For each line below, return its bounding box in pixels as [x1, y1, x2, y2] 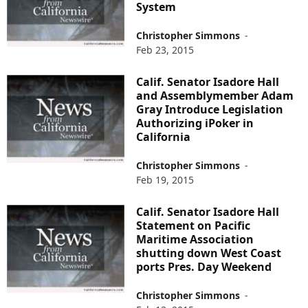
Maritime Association [136, 231, 254, 247]
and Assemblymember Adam [136, 87, 294, 103]
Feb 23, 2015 [136, 43, 195, 56]
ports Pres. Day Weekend [136, 258, 272, 274]
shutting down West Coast [136, 245, 282, 261]
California [136, 129, 191, 144]
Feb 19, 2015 [136, 173, 195, 186]
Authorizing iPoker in [136, 115, 254, 131]
